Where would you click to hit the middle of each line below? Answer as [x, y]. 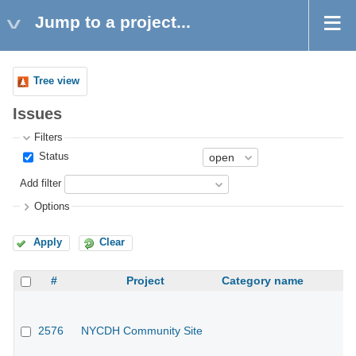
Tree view [56, 81]
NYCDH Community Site [142, 331]
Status [53, 157]
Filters [49, 138]
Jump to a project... [113, 22]
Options [52, 206]
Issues [37, 114]
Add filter [41, 184]
